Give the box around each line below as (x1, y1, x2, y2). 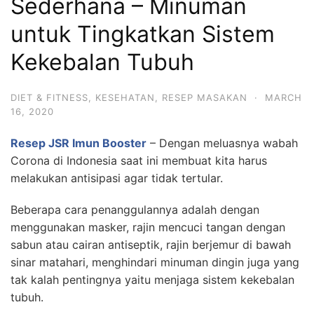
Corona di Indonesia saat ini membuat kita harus (11, 153, 267, 168)
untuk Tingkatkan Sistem (11, 20, 275, 48)
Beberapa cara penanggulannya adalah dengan (11, 202, 259, 217)
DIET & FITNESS (11, 91, 88, 103)
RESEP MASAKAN (162, 91, 247, 103)
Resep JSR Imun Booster (11, 135, 146, 150)
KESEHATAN (95, 91, 155, 103)
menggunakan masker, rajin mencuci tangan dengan (11, 219, 285, 234)
